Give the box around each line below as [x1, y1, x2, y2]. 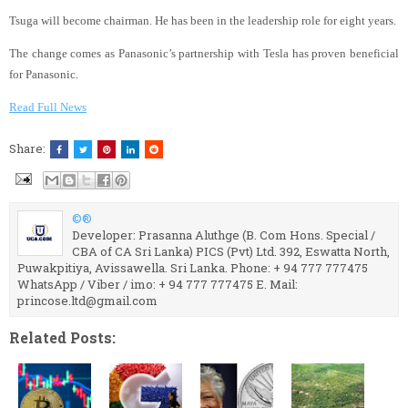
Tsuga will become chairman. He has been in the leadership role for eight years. [9, 14, 396, 28]
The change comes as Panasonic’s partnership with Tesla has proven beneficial [9, 46, 399, 61]
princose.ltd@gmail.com [17, 291, 158, 309]
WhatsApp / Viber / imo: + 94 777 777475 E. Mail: [17, 275, 298, 292]
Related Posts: [9, 327, 116, 347]
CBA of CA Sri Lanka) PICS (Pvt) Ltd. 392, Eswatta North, [72, 242, 390, 260]
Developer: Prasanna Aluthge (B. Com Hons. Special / [72, 226, 375, 243]
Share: [9, 140, 48, 158]
